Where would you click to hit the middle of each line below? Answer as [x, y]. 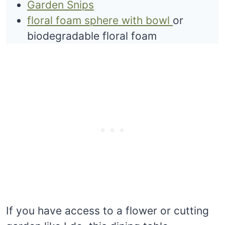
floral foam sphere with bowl [100, 20]
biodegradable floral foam [92, 36]
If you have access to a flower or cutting [107, 210]
